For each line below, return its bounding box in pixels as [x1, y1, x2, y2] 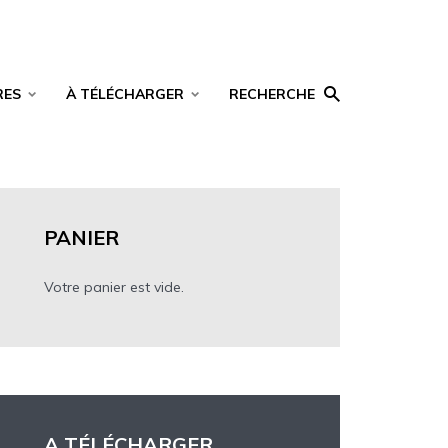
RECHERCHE [229, 85, 315, 103]
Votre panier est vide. [44, 278, 184, 296]
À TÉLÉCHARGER [66, 85, 184, 103]
